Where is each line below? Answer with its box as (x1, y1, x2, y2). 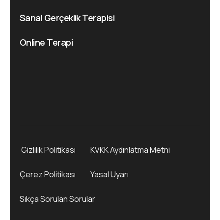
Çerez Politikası (20, 169, 76, 180)
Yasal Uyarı (90, 169, 129, 180)
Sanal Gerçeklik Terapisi (20, 11, 115, 24)
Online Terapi (20, 36, 73, 48)
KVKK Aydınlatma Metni (90, 144, 170, 156)
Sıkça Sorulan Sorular (20, 193, 95, 205)
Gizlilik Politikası (20, 144, 76, 156)
